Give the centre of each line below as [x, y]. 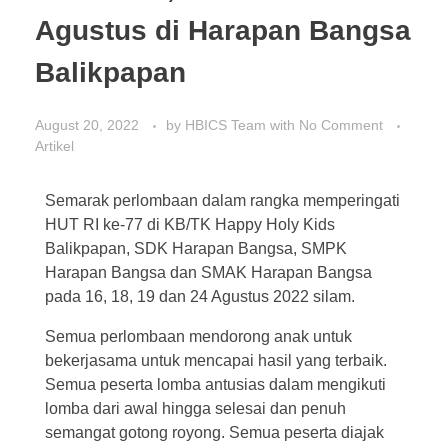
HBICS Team [227, 124]
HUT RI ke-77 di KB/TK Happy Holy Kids [190, 224]
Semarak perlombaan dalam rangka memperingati [222, 200]
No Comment [341, 124]
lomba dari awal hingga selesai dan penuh [195, 408]
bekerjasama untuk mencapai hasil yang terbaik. [216, 360]
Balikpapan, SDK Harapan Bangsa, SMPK [196, 248]
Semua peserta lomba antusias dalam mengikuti [215, 384]
